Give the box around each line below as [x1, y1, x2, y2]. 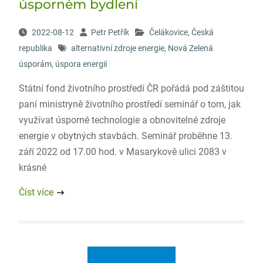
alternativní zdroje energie [70, 43, 164, 53]
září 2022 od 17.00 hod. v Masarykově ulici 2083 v [18, 146, 227, 157]
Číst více [18, 187, 53, 198]
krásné [18, 162, 46, 173]
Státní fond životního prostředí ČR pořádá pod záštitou [18, 83, 244, 94]
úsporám [18, 59, 52, 69]
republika [18, 43, 52, 53]
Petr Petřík [90, 28, 129, 37]
